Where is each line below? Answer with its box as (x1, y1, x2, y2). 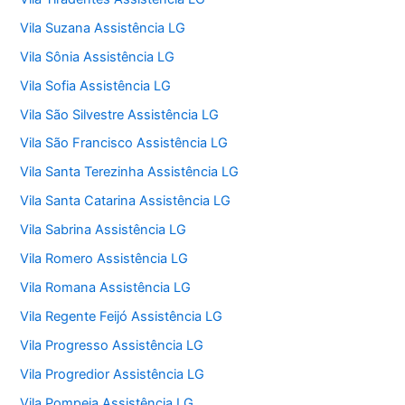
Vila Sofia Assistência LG (20, 77, 172, 94)
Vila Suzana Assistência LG (20, 19, 186, 36)
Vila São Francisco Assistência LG (20, 135, 229, 152)
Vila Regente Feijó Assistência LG (20, 308, 223, 325)
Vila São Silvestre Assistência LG (20, 106, 220, 123)
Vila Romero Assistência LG (20, 250, 189, 268)
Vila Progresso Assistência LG (20, 337, 204, 354)
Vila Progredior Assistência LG (20, 365, 205, 382)
